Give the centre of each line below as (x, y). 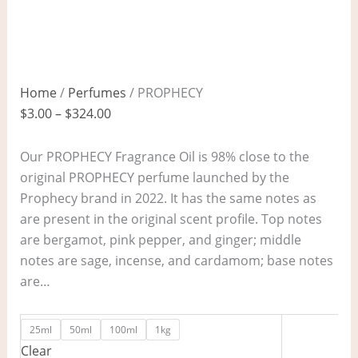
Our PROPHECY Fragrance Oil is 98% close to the (164, 157)
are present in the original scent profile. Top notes (171, 219)
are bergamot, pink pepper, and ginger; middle (160, 240)
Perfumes (97, 93)
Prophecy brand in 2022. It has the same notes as (168, 199)
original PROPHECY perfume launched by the (154, 178)
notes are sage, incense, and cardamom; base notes (176, 261)
